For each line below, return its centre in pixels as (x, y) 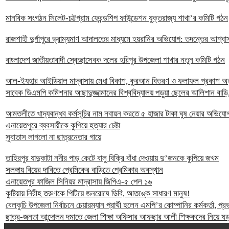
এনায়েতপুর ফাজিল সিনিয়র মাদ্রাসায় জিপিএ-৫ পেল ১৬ (79, 182)
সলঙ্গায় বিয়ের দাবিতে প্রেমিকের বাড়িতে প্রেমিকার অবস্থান (84, 170)
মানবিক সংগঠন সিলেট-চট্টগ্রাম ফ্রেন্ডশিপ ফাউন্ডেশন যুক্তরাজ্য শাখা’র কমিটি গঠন (117, 18)
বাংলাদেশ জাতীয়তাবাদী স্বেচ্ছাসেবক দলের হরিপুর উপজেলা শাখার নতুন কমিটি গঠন (115, 60)
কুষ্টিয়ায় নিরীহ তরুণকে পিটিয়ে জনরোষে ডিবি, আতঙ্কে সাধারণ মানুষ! (98, 194)
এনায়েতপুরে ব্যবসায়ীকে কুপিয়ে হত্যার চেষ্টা (63, 126)
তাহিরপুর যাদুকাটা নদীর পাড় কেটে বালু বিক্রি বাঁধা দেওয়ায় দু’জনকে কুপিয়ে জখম (112, 158)
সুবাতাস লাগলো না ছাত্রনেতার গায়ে (53, 138)
